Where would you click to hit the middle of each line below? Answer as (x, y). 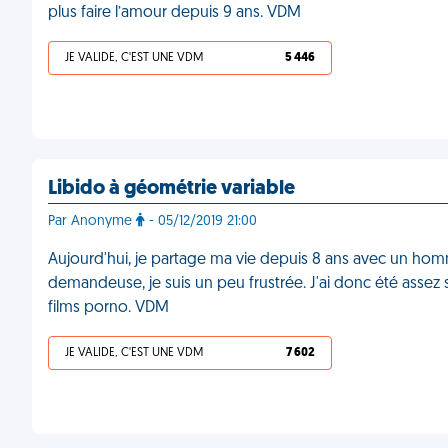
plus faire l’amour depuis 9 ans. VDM (174, 13)
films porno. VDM (108, 308)
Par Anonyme (92, 221)
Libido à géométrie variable (171, 189)
